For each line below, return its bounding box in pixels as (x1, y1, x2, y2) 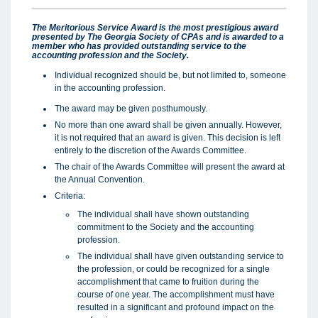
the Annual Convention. (55, 175, 145, 185)
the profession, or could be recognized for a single (77, 264, 270, 274)
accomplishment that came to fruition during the (77, 277, 259, 287)
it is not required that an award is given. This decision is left (55, 133, 280, 143)
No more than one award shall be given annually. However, (55, 120, 282, 130)
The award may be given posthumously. (55, 104, 207, 114)
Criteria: (55, 191, 85, 201)
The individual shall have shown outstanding (77, 209, 249, 219)
